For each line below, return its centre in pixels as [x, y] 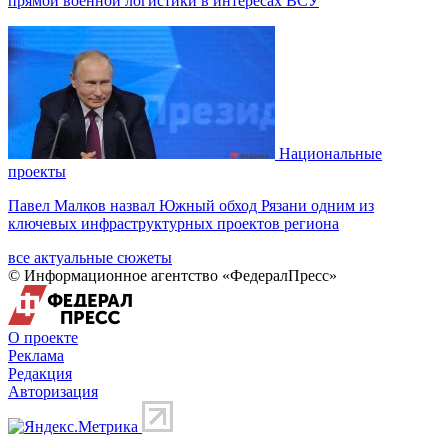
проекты [37, 171]
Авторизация [53, 391]
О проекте [43, 337]
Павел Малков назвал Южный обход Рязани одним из [191, 205]
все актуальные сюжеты [90, 257]
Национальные [330, 153]
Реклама [36, 355]
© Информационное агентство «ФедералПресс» [172, 275]
